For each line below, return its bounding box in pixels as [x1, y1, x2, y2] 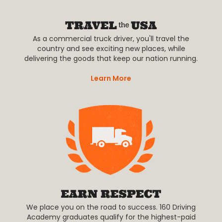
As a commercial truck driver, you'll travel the [33, 34, 189, 44]
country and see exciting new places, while [37, 44, 185, 54]
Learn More [91, 73, 131, 84]
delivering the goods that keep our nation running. [24, 54, 198, 64]
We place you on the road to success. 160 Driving [26, 202, 196, 213]
